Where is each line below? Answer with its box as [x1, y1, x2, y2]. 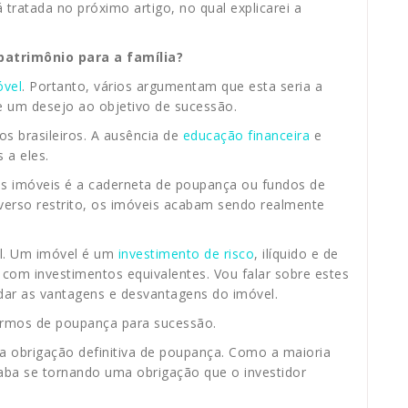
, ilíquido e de [254, 245, 339, 263]
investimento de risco [117, 245, 254, 263]
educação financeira [182, 127, 310, 145]
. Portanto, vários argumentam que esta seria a [22, 77, 322, 96]
